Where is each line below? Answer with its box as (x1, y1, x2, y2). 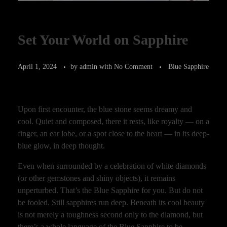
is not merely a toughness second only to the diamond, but (18, 210, 203, 219)
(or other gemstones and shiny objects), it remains (18, 173, 175, 182)
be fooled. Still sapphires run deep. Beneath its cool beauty (18, 198, 205, 207)
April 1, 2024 (18, 62, 57, 70)
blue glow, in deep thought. (18, 141, 105, 150)
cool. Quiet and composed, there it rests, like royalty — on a (18, 117, 209, 126)
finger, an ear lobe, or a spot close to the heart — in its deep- (18, 129, 209, 138)
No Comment (114, 62, 153, 70)
